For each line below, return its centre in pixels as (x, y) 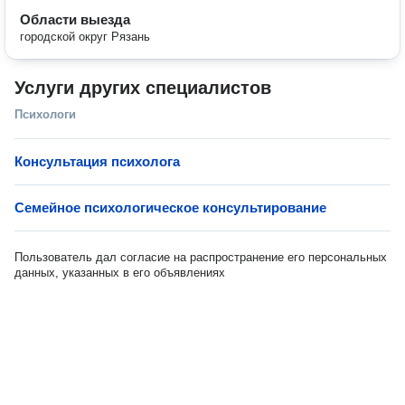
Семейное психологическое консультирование (170, 207)
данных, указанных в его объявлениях (120, 273)
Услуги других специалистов (143, 88)
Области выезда (75, 19)
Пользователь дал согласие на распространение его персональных (201, 257)
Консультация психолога (97, 161)
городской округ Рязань (85, 37)
